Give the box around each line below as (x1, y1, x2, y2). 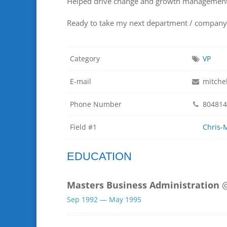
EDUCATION (67, 149, 132, 163)
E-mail (70, 77, 91, 87)
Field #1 (70, 122, 97, 132)
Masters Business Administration (67, 178, 219, 191)
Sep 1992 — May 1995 (67, 194, 141, 204)
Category (70, 54, 100, 64)
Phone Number (70, 99, 122, 109)
